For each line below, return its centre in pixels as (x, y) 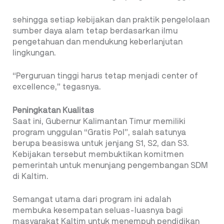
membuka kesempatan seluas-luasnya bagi (98, 211)
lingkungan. (34, 53)
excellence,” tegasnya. (57, 87)
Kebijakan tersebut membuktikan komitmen (98, 154)
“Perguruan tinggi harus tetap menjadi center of (105, 76)
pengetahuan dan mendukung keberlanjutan (97, 42)
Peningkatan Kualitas (53, 110)
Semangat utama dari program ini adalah (92, 200)
